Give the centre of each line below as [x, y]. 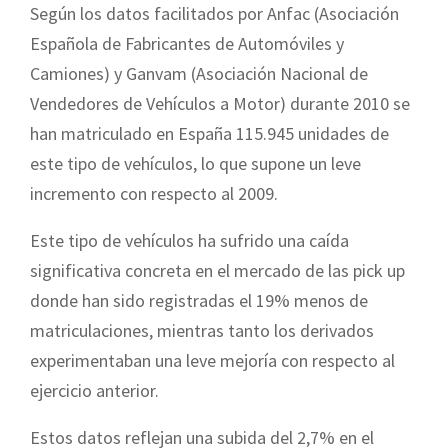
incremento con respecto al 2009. [154, 193]
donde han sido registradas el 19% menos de [199, 300]
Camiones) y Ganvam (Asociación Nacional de [199, 73]
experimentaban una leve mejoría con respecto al [212, 360]
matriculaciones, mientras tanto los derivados [202, 330]
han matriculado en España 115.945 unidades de [209, 133]
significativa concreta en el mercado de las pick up [217, 270]
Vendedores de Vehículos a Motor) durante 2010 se [220, 103]
